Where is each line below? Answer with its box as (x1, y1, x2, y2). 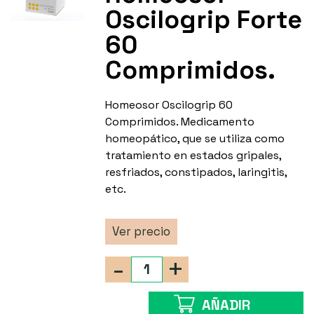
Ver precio (112, 224, 171, 240)
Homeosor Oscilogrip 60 (105, 97, 233, 113)
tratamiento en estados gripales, (105, 148, 282, 163)
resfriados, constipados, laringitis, (105, 165, 287, 180)
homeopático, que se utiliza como (105, 131, 285, 146)
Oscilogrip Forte (105, 4, 303, 36)
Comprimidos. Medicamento (105, 114, 255, 130)
